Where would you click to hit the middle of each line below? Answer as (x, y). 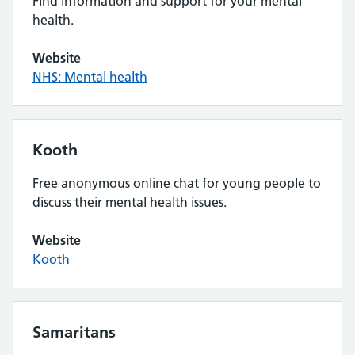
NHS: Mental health (90, 77)
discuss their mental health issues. (130, 202)
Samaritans (74, 332)
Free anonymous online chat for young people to (177, 183)
